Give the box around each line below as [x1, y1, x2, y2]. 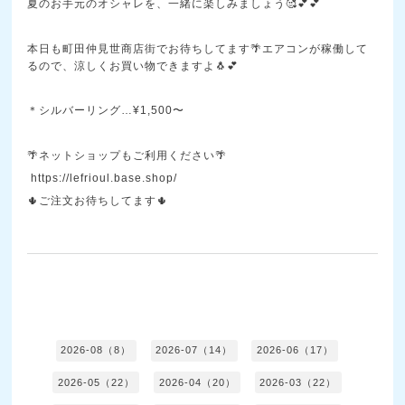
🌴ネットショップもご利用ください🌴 [27, 149, 228, 163]
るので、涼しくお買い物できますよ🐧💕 [27, 59, 240, 72]
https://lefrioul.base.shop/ [31, 172, 178, 185]
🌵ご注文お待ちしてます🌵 [27, 194, 169, 208]
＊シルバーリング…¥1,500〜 [27, 104, 185, 118]
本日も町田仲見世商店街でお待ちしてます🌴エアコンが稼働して [27, 42, 369, 55]
